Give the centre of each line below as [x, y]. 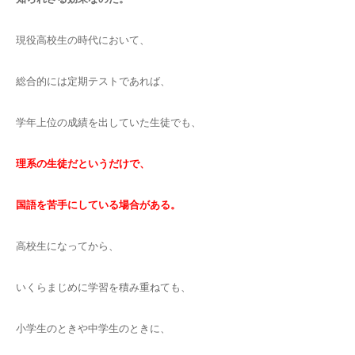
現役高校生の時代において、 [83, 40]
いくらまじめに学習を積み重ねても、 [103, 288]
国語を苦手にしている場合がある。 [98, 205]
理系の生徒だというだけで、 [83, 164]
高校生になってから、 [67, 246]
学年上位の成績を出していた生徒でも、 [109, 123]
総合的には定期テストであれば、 [93, 82]
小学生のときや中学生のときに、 [93, 329]
